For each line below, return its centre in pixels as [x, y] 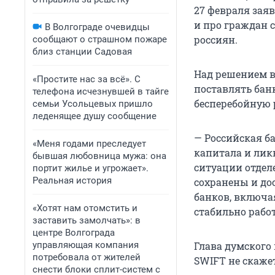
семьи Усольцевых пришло [93, 104]
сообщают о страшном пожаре [100, 39]
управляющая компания [86, 245]
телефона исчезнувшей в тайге [101, 91]
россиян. [216, 40]
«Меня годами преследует [89, 144]
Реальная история [72, 180]
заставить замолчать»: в [87, 220]
